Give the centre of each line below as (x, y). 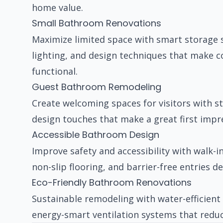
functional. (55, 71)
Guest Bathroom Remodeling (97, 87)
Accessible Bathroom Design (96, 135)
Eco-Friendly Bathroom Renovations (112, 183)
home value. (57, 8)
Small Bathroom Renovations (97, 23)
